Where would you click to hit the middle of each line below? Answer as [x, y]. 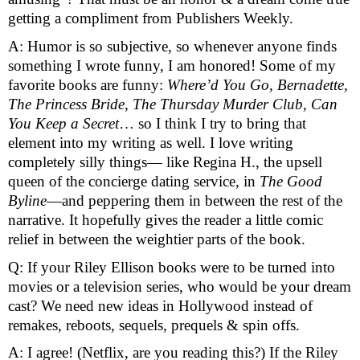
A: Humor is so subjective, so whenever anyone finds [172, 46]
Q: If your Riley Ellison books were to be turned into [172, 267]
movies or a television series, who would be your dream [180, 286]
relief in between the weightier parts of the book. [159, 239]
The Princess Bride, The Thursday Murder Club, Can [173, 104]
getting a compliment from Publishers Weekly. [153, 18]
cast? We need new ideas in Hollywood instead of [160, 305]
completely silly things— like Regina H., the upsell [165, 162]
